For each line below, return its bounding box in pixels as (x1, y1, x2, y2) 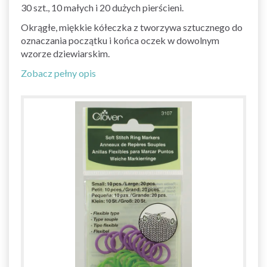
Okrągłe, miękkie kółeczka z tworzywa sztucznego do (21, 21, 243, 33)
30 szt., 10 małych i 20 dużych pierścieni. (21, 1, 184, 13)
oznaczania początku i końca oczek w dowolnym (21, 34, 219, 46)
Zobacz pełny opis (21, 67, 96, 79)
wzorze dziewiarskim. (21, 47, 110, 59)
